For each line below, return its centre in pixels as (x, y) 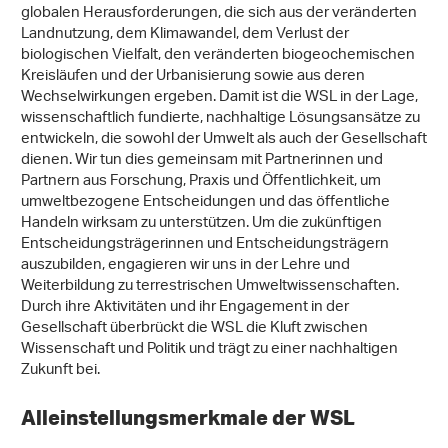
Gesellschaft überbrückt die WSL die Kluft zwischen (194, 329)
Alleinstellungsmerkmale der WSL (190, 417)
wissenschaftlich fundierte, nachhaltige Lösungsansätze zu (220, 119)
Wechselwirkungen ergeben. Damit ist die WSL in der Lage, (219, 98)
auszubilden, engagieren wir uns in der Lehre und (185, 266)
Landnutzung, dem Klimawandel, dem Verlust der (185, 35)
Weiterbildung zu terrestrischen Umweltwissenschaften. (210, 287)
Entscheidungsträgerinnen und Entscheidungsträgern (205, 245)
